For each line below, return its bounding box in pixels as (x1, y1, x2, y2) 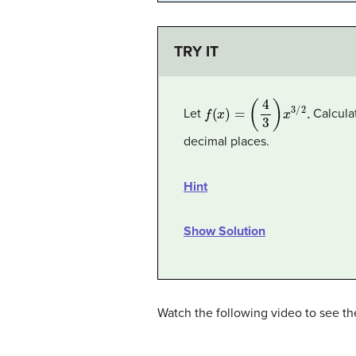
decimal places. (184, 133, 269, 150)
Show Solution (184, 223, 265, 240)
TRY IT (174, 42, 219, 61)
